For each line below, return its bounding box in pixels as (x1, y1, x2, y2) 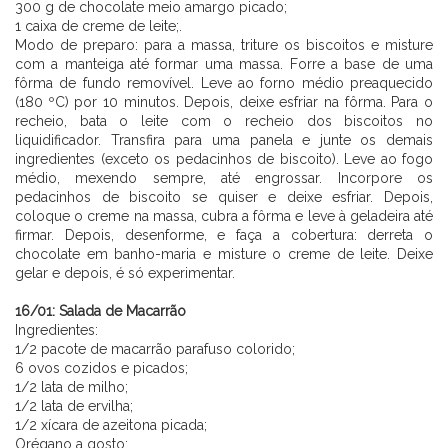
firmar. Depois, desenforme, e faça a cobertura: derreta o (15, 226, 433, 243)
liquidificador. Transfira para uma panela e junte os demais (15, 131, 433, 148)
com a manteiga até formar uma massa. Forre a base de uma (15, 55, 433, 72)
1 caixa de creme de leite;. (15, 17, 182, 34)
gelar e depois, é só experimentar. (15, 264, 235, 281)
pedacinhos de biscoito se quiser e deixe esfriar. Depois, (15, 188, 433, 205)
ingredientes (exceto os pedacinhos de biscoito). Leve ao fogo (15, 150, 433, 167)
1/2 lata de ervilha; (15, 397, 133, 414)
